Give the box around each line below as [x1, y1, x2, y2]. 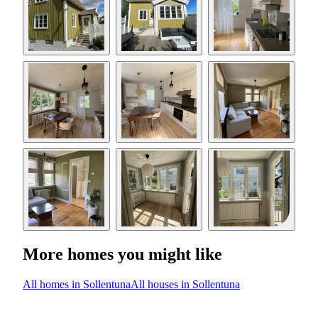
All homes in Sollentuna [23, 278, 131, 290]
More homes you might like [23, 244, 222, 263]
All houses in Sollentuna [131, 278, 240, 290]
